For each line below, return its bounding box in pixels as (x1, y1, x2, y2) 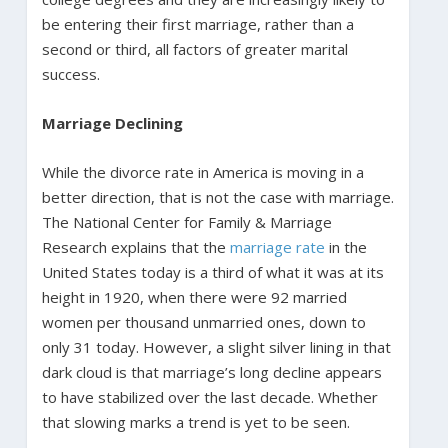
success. (41, 64, 100, 85)
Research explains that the (41, 237, 230, 258)
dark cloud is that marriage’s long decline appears (41, 362, 382, 383)
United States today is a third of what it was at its (41, 262, 384, 283)
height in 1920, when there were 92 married (41, 287, 347, 308)
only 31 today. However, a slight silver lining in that (41, 337, 391, 358)
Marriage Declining (41, 113, 183, 134)
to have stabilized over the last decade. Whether (41, 387, 378, 408)
